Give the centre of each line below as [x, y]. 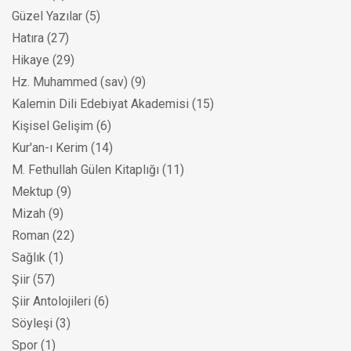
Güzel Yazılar [47, 16]
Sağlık [29, 258]
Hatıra [28, 38]
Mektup [33, 192]
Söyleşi [32, 324]
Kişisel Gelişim [52, 126]
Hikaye [31, 60]
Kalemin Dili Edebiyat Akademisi [100, 104]
